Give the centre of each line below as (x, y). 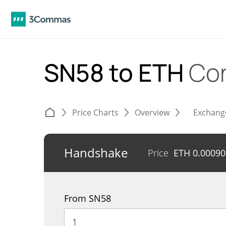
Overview (152, 112)
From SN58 (88, 198)
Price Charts (95, 112)
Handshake (96, 153)
